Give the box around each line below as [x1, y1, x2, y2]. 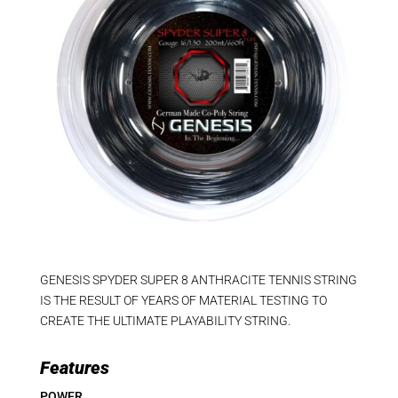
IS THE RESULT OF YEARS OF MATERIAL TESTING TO [39, 292, 327, 307]
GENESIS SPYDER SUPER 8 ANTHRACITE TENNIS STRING [39, 272, 357, 287]
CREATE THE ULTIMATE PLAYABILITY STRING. [39, 313, 291, 328]
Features [39, 356, 109, 378]
